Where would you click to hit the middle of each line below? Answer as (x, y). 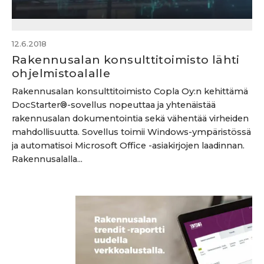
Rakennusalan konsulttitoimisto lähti (126, 60)
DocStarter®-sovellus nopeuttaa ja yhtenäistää (114, 105)
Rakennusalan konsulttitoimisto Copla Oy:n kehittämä (130, 91)
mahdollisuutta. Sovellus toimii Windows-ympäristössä (131, 132)
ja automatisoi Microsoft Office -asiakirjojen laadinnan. (128, 146)
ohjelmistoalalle (61, 73)
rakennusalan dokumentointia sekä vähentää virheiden (130, 118)
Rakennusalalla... (47, 159)
